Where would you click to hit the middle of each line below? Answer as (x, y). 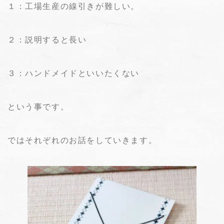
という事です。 (38, 106)
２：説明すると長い (47, 39)
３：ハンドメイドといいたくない (73, 73)
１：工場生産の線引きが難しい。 (73, 6)
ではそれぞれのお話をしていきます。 (82, 140)
